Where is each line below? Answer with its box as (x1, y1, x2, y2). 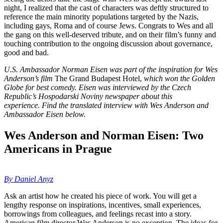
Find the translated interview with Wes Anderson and (42, 101, 209, 110)
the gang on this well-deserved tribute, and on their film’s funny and (4, 30, 216, 39)
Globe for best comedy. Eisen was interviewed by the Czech (4, 83, 191, 92)
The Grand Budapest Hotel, (55, 74, 144, 83)
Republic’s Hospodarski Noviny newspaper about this (4, 92, 172, 101)
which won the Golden (144, 74, 215, 83)
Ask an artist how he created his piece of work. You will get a (4, 191, 197, 200)
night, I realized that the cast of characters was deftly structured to (4, 3, 209, 12)
